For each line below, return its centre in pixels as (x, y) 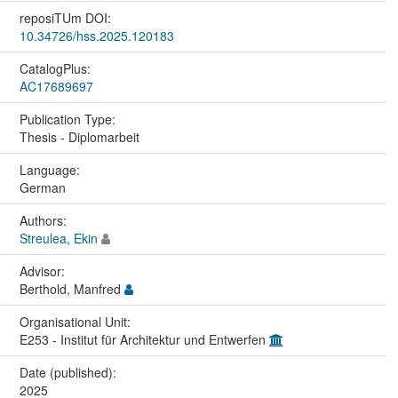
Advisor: (44, 271)
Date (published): (69, 373)
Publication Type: (69, 119)
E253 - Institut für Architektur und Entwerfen (144, 340)
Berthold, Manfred (72, 289)
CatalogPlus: (56, 69)
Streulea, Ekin (58, 239)
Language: (51, 170)
